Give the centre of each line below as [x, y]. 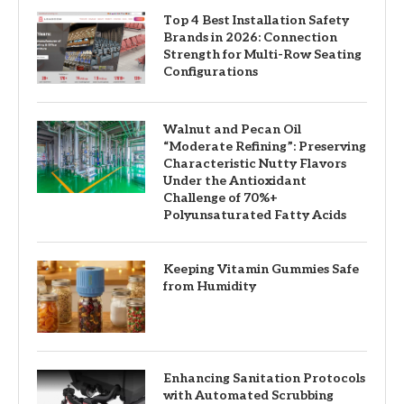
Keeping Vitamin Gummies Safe [261, 269]
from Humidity [210, 286]
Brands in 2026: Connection [250, 37]
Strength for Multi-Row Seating [262, 55]
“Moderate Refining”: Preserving [265, 147]
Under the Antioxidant [235, 181]
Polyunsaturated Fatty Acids [255, 215]
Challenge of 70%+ [220, 198]
